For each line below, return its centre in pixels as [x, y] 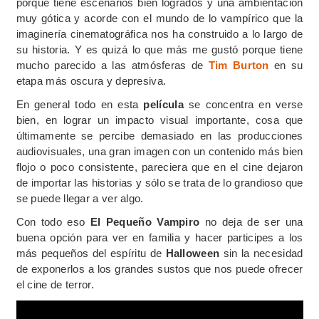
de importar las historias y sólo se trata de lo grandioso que [159, 182]
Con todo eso [53, 221]
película [163, 104]
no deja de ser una [251, 221]
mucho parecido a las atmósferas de [112, 65]
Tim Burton [239, 65]
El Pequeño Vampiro [145, 221]
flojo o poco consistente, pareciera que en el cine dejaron [159, 167]
